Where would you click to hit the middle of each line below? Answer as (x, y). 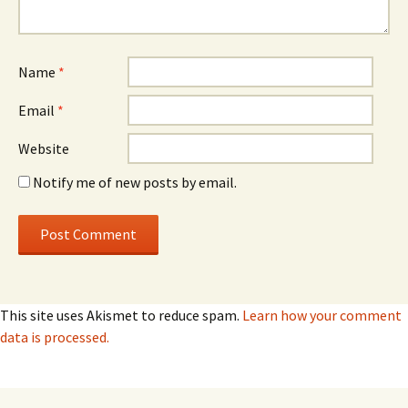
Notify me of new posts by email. (135, 182)
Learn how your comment (322, 315)
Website (44, 148)
